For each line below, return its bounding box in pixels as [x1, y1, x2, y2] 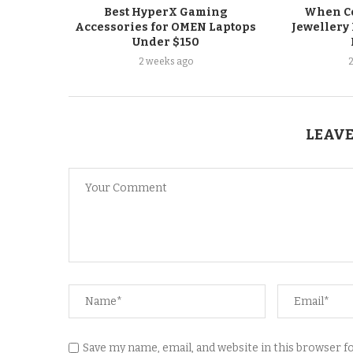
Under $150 [132, 35, 199, 49]
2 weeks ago [138, 55, 193, 67]
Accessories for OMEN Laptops [75, 20, 257, 34]
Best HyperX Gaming [103, 5, 228, 19]
